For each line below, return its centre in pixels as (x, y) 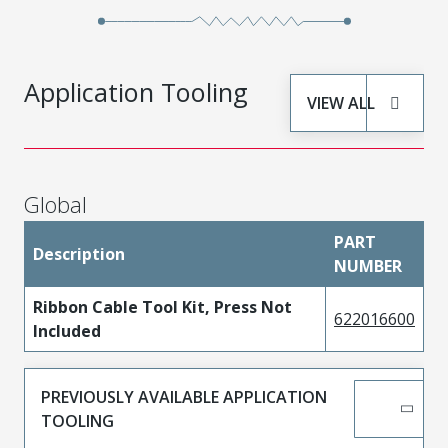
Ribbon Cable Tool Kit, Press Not (162, 307)
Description (79, 254)
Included (67, 331)
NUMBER (368, 266)
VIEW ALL (341, 103)
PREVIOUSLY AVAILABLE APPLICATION (184, 397)
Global (55, 205)
